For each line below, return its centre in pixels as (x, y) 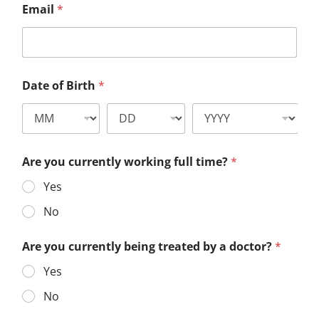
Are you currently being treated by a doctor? (148, 246)
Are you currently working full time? (126, 161)
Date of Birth (60, 85)
